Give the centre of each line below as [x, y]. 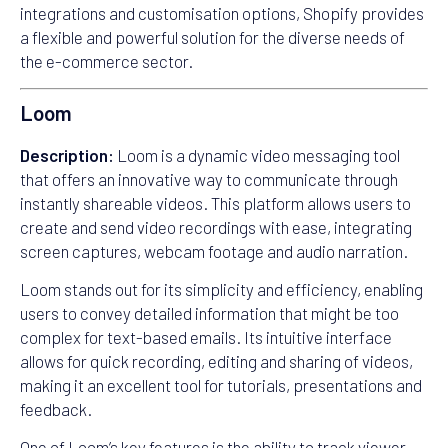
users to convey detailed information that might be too [209, 313]
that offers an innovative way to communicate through [209, 178]
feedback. [56, 409]
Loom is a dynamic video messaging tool [257, 154]
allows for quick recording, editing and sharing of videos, [216, 361]
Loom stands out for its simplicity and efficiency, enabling [221, 289]
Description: [67, 154]
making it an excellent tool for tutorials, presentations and [221, 385]
